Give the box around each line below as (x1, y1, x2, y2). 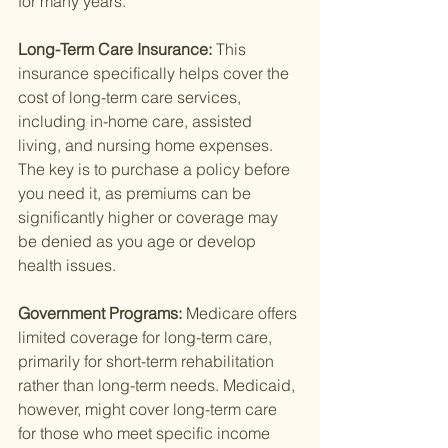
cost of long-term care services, (18, 87, 245, 108)
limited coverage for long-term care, (18, 327, 276, 348)
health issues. (18, 255, 116, 276)
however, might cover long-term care (18, 399, 281, 420)
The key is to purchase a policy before (18, 159, 294, 180)
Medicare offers (186, 303, 301, 324)
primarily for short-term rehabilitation (18, 351, 278, 372)
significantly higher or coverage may (18, 207, 282, 228)
